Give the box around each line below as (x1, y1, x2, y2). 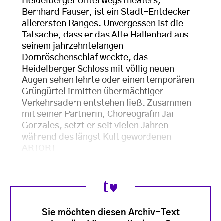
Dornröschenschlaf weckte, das (22, 53, 148, 62)
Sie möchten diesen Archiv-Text (41, 208, 180, 217)
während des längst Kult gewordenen (22, 133, 171, 142)
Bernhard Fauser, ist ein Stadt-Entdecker (22, 8, 190, 17)
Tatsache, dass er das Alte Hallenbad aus (22, 31, 188, 39)
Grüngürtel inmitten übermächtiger (22, 87, 163, 96)
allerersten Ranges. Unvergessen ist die (22, 19, 183, 28)
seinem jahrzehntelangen (22, 42, 123, 51)
